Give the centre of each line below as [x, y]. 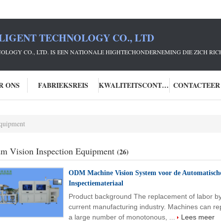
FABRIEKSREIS [63, 85]
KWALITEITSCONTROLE [165, 85]
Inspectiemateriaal [96, 183]
